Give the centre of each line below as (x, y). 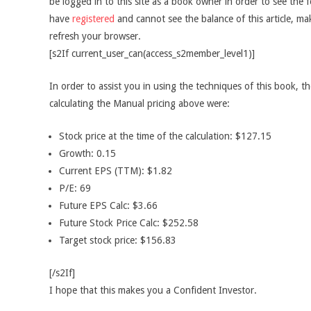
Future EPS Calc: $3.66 (108, 205)
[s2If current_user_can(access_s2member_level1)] (152, 53)
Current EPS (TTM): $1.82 (116, 171)
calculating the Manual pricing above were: (140, 103)
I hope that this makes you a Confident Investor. (153, 290)
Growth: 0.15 (87, 153)
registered (95, 19)
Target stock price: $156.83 (118, 240)
